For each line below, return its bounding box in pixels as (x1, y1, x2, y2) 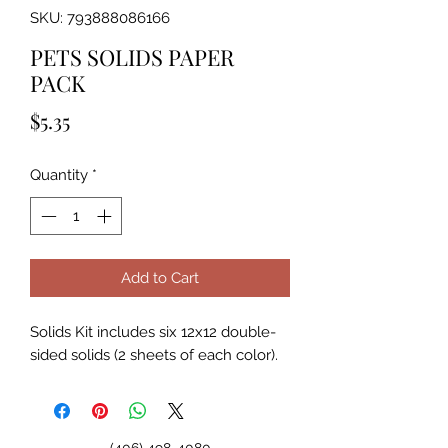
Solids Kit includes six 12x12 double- (30, 323, 276, 342)
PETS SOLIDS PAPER (30, 41, 234, 72)
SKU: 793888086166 (30, 8, 170, 27)
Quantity (30, 165, 88, 184)
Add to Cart (121, 269, 199, 288)
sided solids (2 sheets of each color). (30, 346, 278, 365)
